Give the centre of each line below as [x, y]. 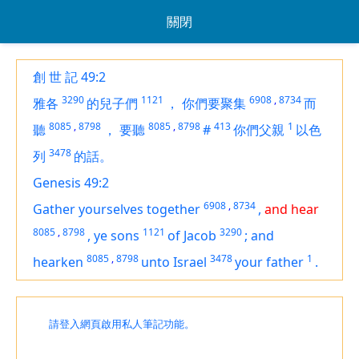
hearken [58, 262]
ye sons [117, 236]
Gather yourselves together [117, 209]
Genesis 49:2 [71, 183]
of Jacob [192, 236]
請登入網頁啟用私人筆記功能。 [122, 324]
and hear [292, 209]
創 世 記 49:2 [69, 77]
